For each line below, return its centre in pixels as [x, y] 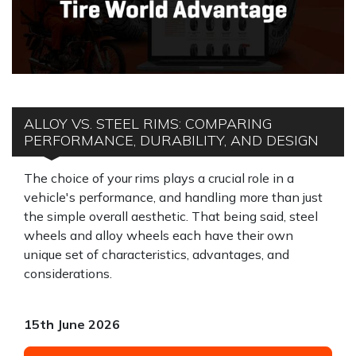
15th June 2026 [72, 324]
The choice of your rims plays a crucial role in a [159, 178]
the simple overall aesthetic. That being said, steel [171, 216]
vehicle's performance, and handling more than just [173, 197]
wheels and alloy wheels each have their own [159, 235]
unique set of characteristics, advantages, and [157, 254]
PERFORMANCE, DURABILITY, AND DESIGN [171, 140]
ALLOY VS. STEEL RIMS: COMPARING [148, 124]
